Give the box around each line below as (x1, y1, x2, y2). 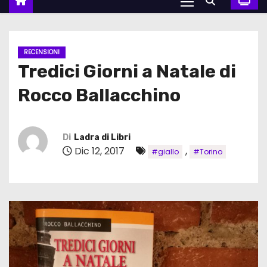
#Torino (193, 146, 222, 157)
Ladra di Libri (74, 132, 131, 142)
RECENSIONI (24, 48, 60, 57)
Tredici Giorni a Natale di (18, 61, 236, 83)
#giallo (151, 146, 179, 157)
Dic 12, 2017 (72, 144, 127, 158)
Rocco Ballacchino (18, 85, 181, 107)
